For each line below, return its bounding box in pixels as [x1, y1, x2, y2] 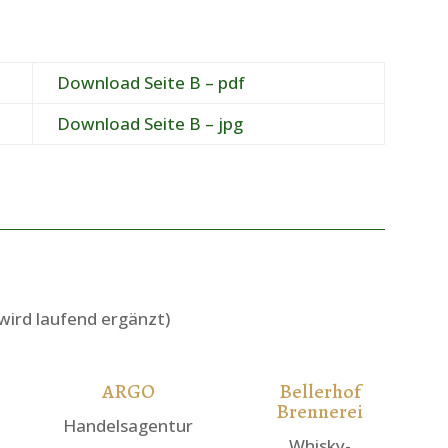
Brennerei [276, 397, 364, 425]
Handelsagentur [63, 413, 194, 437]
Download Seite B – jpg [56, 111, 243, 135]
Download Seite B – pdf [56, 70, 245, 94]
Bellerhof [278, 377, 361, 405]
